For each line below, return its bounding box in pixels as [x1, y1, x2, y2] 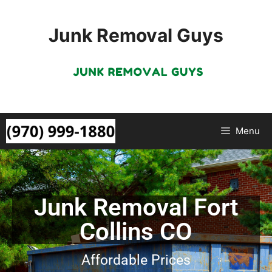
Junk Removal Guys [49, 24, 223, 46]
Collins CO [80, 217, 192, 246]
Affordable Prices [81, 251, 191, 268]
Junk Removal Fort [34, 192, 238, 222]
